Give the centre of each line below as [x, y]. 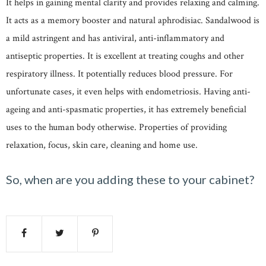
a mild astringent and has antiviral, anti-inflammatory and [115, 38]
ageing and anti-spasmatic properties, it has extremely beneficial [126, 109]
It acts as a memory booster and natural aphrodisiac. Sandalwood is [133, 20]
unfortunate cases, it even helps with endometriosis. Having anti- [128, 91]
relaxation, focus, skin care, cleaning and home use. [102, 145]
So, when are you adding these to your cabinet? [130, 179]
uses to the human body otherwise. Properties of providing [116, 127]
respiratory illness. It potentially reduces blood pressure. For [119, 74]
